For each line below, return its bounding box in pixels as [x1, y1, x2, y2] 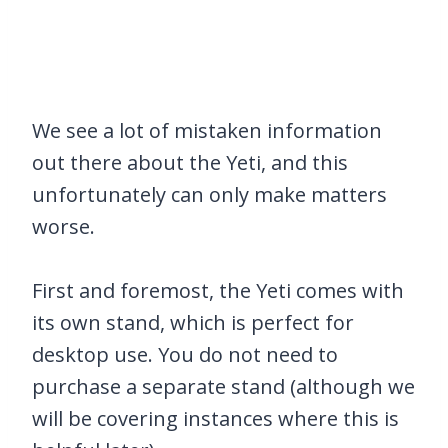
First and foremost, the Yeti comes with [32, 277, 404, 305]
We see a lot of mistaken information [32, 117, 382, 145]
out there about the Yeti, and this [32, 149, 348, 177]
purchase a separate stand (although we [32, 373, 415, 401]
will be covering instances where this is [32, 405, 399, 433]
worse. [32, 213, 95, 241]
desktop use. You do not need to [32, 341, 338, 369]
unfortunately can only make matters [32, 181, 387, 209]
